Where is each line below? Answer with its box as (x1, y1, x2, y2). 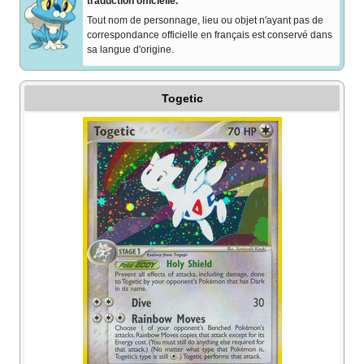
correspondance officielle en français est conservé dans (87, 28, 332, 41)
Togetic (161, 91, 203, 105)
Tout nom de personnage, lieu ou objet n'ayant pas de (87, 14, 323, 26)
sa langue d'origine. (87, 43, 174, 55)
